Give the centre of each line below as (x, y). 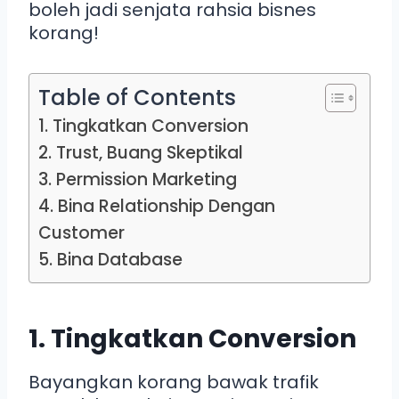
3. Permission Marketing (138, 179)
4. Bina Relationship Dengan (157, 206)
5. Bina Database (110, 259)
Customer (81, 232)
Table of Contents (137, 97)
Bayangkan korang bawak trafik (174, 382)
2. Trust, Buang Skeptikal (141, 152)
